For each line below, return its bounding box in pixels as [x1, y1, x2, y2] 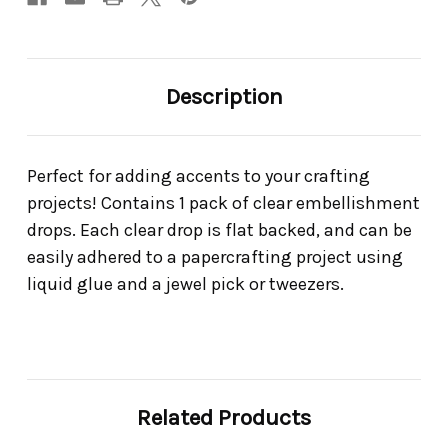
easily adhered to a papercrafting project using [27, 246, 403, 269]
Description [165, 83, 283, 111]
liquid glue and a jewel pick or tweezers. [27, 273, 344, 296]
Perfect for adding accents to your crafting [27, 165, 370, 188]
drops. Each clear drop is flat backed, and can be [27, 219, 412, 242]
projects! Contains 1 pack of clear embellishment [27, 192, 420, 215]
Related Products [137, 404, 311, 432]
